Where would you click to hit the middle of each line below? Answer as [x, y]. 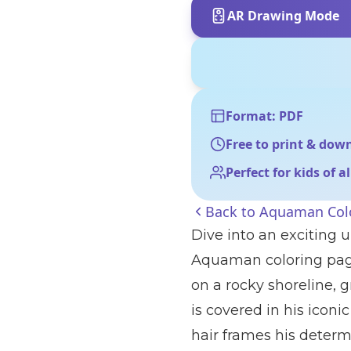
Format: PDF [264, 116]
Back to [232, 212]
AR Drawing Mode [283, 16]
